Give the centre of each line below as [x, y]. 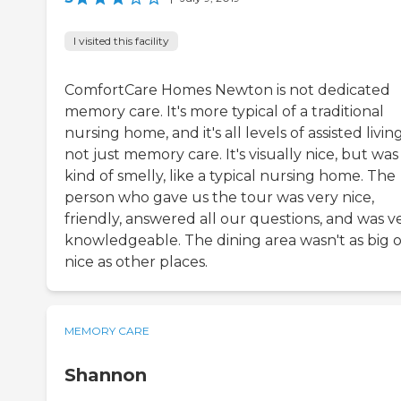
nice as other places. [136, 262]
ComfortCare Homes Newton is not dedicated [227, 90]
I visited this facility [121, 41]
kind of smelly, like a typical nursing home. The [230, 176]
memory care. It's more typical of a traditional [224, 112]
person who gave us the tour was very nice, [219, 198]
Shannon [106, 375]
